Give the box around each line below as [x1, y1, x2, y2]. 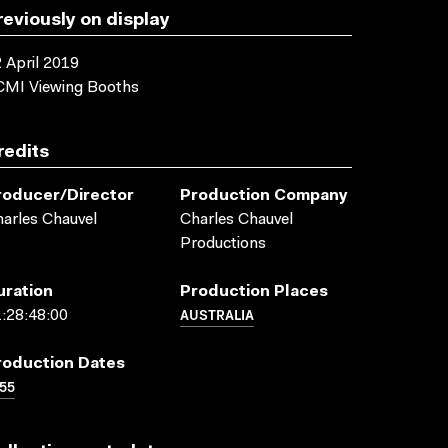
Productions [180, 236, 266, 252]
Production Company [180, 188, 348, 204]
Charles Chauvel [180, 212, 293, 228]
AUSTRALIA [180, 304, 254, 324]
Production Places [180, 284, 328, 300]
